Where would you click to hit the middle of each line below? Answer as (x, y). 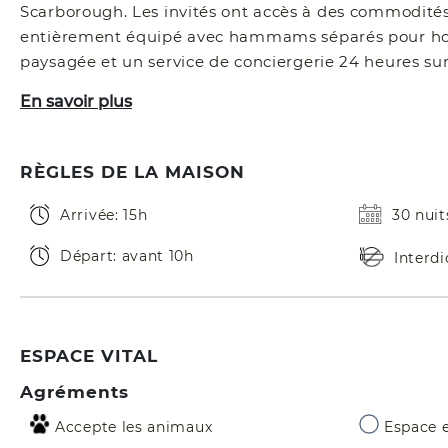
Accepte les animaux (134, 427)
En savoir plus (76, 102)
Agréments (74, 392)
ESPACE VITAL (89, 356)
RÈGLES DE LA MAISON (132, 172)
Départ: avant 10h (127, 256)
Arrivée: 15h (104, 215)
